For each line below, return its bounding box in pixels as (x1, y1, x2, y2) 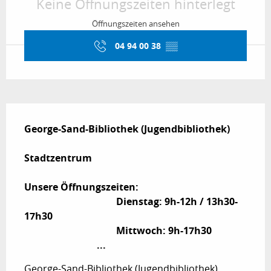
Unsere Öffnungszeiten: (24, 180, 139, 194)
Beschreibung (6, 103, 90, 120)
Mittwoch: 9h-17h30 (24, 223, 116, 237)
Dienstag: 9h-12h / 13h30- (24, 194, 116, 208)
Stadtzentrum (24, 151, 92, 165)
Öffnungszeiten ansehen (91, 19, 180, 30)
